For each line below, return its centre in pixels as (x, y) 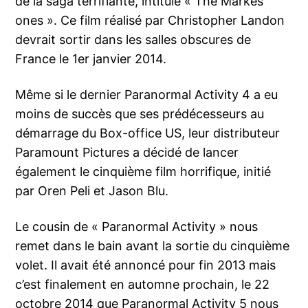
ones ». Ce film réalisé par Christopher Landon (150, 21)
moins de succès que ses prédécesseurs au (140, 114)
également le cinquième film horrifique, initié (143, 172)
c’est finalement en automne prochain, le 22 (143, 285)
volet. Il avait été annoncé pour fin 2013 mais (146, 265)
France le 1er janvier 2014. (91, 59)
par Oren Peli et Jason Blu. (92, 191)
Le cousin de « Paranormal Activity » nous (137, 227)
